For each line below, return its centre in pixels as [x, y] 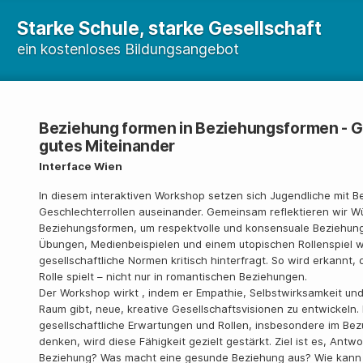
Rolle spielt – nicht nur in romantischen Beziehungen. [173, 276]
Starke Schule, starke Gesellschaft [169, 28]
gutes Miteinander [107, 146]
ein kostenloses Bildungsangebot [128, 49]
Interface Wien [81, 166]
